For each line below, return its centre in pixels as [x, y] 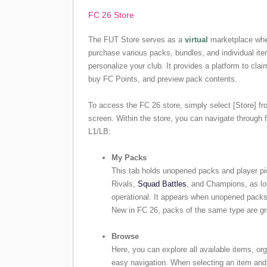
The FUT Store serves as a [136, 39]
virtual [196, 39]
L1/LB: [100, 131]
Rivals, [125, 184]
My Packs [129, 157]
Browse [125, 236]
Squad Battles [162, 184]
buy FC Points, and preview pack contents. [163, 79]
